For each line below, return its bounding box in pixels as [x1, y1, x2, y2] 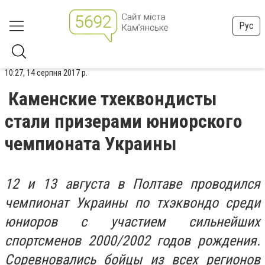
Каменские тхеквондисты [8, 88, 217, 110]
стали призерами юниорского [5, 110, 243, 132]
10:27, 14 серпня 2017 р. [5, 67, 88, 78]
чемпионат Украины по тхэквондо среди [5, 195, 260, 211]
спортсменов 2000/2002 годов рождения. [5, 232, 260, 249]
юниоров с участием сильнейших [5, 214, 260, 230]
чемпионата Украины [5, 132, 177, 155]
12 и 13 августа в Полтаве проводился [5, 176, 260, 192]
